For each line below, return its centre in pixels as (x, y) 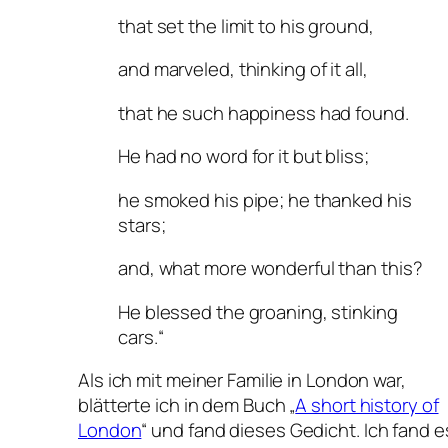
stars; (142, 224)
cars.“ (141, 336)
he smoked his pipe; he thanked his (265, 199)
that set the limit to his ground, (246, 25)
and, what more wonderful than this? (270, 268)
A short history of (367, 405)
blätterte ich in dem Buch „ (187, 405)
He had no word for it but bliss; (243, 156)
